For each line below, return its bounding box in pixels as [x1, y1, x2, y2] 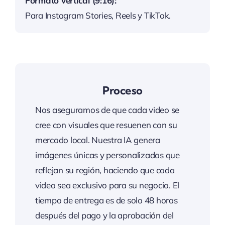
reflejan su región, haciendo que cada [35, 164, 175, 175]
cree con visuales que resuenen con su [35, 119, 177, 130]
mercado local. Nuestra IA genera [35, 134, 160, 145]
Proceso [102, 83, 143, 97]
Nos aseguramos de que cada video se [35, 104, 180, 115]
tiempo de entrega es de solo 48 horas [35, 194, 178, 205]
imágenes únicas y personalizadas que [35, 149, 180, 160]
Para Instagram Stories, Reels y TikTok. [25, 10, 171, 21]
